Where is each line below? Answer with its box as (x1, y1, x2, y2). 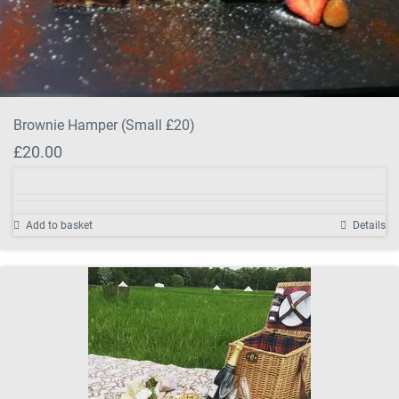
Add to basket (26, 219, 93, 232)
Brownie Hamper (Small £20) (13, 117, 195, 134)
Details (353, 219, 386, 232)
